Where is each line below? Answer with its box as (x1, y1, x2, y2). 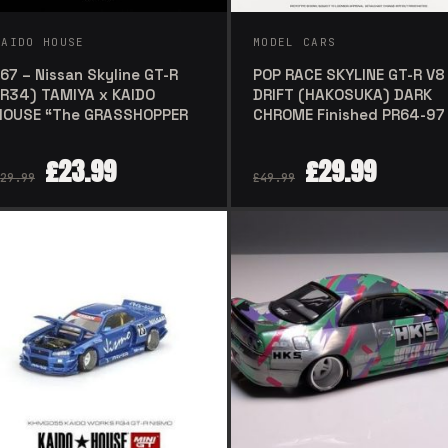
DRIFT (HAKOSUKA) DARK (253, 84, 432, 104)
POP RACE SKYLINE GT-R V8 (253, 64, 445, 84)
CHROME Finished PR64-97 (253, 104, 445, 124)
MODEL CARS (253, 34, 337, 49)
